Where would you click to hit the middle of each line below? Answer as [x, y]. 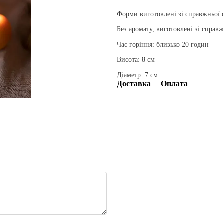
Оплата [174, 83]
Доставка [134, 83]
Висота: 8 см [136, 60]
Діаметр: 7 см [137, 75]
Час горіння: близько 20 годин [163, 44]
